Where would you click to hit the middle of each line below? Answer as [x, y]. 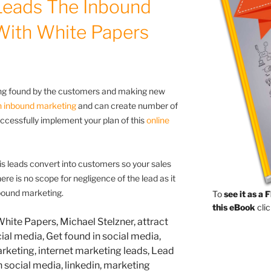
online [158, 120]
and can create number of [127, 105]
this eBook [233, 207]
